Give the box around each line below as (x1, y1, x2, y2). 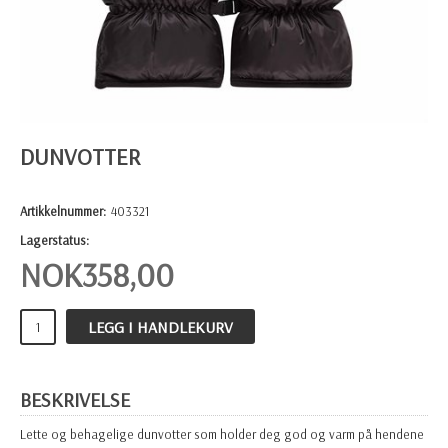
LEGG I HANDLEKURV (88, 317, 233, 338)
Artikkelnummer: (20, 203, 106, 220)
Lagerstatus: (20, 232, 89, 249)
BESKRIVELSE (20, 387, 130, 413)
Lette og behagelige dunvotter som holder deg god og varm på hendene (20, 426, 424, 443)
